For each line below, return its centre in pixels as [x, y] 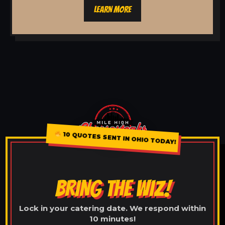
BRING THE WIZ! [113, 188]
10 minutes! [113, 218]
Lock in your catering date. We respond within [113, 208]
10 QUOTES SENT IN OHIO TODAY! [120, 138]
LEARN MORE [113, 9]
